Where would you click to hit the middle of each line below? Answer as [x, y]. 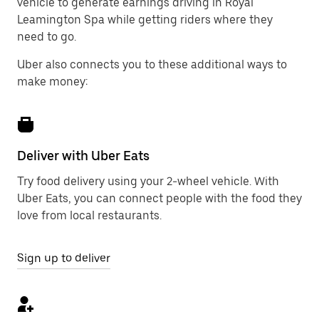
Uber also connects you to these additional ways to [152, 64]
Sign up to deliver [64, 258]
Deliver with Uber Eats [83, 156]
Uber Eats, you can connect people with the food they [159, 198]
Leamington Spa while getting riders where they [145, 20]
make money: [52, 82]
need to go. [47, 37]
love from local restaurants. [89, 215]
